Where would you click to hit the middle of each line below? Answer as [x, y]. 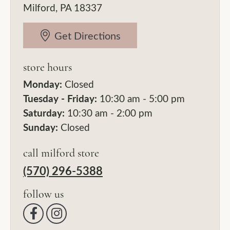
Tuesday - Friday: [60, 98]
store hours [47, 67]
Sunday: [41, 127]
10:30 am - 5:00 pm [141, 98]
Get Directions [88, 35]
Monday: [43, 84]
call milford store [61, 153]
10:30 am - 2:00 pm [109, 112]
